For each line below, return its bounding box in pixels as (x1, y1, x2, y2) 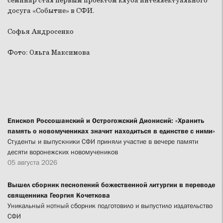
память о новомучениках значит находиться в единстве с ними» (7, 126, 215, 135)
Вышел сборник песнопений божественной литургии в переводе (7, 180, 215, 189)
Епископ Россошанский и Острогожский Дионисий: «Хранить (7, 116, 204, 124)
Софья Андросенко (7, 27, 74, 36)
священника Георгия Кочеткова (7, 191, 110, 199)
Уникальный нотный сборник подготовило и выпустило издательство (7, 201, 213, 210)
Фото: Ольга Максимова (7, 48, 90, 57)
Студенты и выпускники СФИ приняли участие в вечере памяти (7, 137, 198, 145)
